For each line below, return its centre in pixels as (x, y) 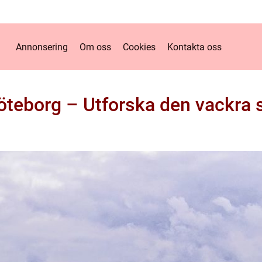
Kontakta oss (194, 47)
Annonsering (42, 47)
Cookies (139, 47)
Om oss (95, 47)
